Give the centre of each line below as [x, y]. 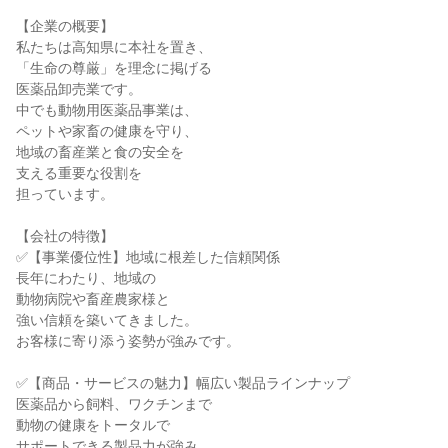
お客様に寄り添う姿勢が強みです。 [128, 341]
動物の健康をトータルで [93, 425]
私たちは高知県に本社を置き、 [114, 47]
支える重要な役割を [79, 173]
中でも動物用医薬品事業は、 [107, 110]
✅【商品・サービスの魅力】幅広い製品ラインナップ [183, 383]
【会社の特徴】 [65, 236]
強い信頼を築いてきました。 [107, 320]
